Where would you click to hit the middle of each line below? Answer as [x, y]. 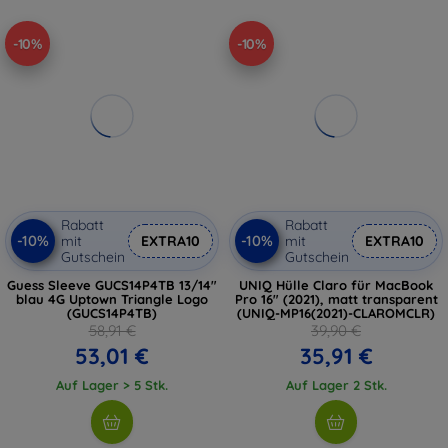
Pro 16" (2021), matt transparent [336, 299]
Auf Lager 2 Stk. [336, 385]
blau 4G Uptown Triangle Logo [112, 299]
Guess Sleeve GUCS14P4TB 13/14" [112, 285]
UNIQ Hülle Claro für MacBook [336, 285]
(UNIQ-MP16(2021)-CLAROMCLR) [336, 313]
